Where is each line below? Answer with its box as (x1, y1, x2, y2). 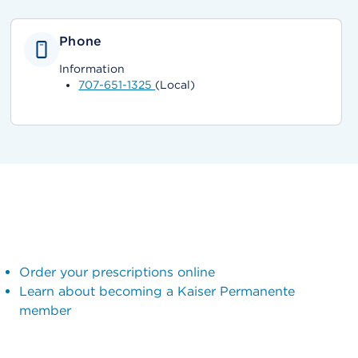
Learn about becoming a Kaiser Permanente (18, 284, 295, 299)
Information (59, 62, 125, 75)
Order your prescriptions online (18, 265, 215, 280)
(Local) (155, 78, 196, 91)
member (18, 303, 71, 318)
